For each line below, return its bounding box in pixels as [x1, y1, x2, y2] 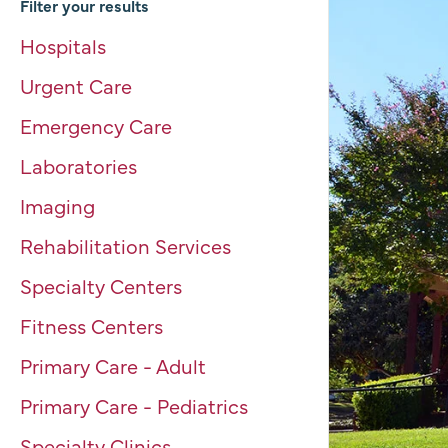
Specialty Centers [20, 272, 182, 299]
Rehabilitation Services [20, 232, 231, 259]
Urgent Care [20, 72, 132, 99]
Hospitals [20, 32, 106, 59]
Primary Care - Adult [20, 352, 206, 379]
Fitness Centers [20, 312, 163, 339]
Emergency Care [20, 112, 172, 139]
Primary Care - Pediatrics [20, 392, 248, 419]
